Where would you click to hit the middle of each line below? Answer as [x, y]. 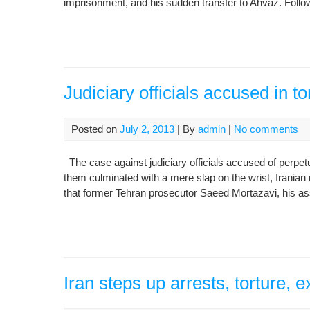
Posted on [95, 129]
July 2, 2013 [147, 129]
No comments [266, 129]
